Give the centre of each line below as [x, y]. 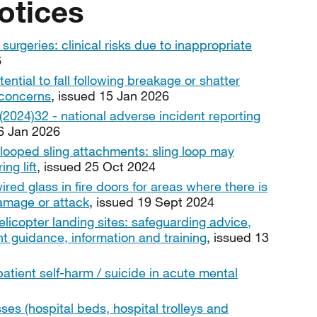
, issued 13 [238, 237]
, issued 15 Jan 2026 [110, 96]
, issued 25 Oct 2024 [96, 166]
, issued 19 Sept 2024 [152, 202]
